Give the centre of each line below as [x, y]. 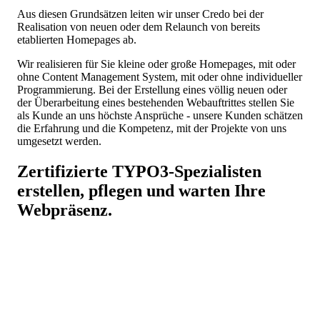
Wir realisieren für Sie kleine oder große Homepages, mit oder [156, 64]
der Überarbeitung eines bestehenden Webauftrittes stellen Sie [156, 102]
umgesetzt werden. [59, 141]
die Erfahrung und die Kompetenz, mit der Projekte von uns [152, 128]
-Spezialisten [215, 171]
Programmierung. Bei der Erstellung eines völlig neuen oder [152, 89]
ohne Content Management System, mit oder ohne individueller [160, 76]
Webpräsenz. [65, 210]
